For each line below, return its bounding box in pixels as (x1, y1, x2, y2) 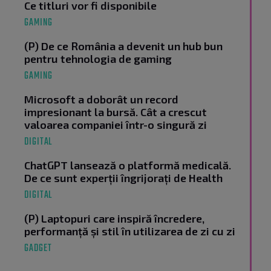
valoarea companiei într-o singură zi (24, 118, 207, 132)
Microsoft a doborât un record (24, 93, 178, 106)
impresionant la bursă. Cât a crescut (24, 105, 207, 119)
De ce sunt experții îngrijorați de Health (24, 171, 223, 185)
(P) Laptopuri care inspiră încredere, (24, 212, 204, 226)
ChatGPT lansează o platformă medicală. (24, 158, 231, 172)
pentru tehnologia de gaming (24, 52, 172, 66)
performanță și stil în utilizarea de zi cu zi (24, 224, 235, 238)
